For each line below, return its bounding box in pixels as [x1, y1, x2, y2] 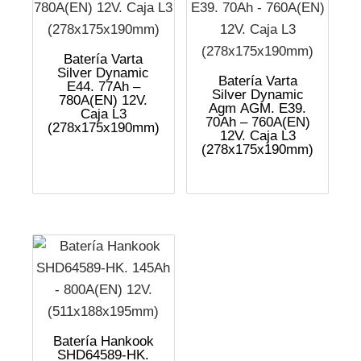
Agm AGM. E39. [209, 100, 307, 116]
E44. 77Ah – [66, 78, 140, 94]
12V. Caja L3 [219, 127, 296, 143]
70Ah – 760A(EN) [205, 114, 310, 130]
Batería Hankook [52, 334, 154, 350]
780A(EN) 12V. [59, 92, 148, 108]
